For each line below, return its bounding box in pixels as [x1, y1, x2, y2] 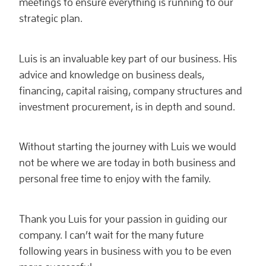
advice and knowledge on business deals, [19, 68, 204, 81]
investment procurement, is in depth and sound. [19, 100, 235, 113]
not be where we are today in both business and [19, 156, 236, 169]
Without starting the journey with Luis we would [19, 140, 236, 153]
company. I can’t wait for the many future [19, 228, 204, 241]
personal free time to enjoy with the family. [19, 172, 211, 185]
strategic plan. [19, 12, 83, 25]
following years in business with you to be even [19, 244, 232, 257]
